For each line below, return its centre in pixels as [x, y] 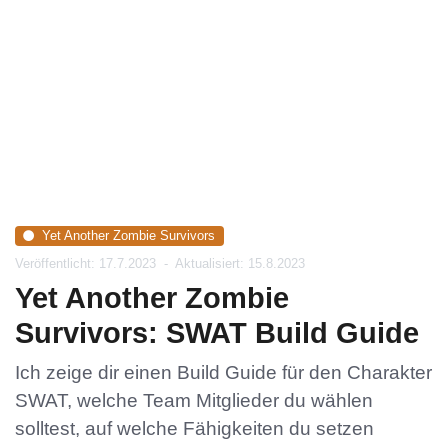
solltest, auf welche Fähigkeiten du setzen [194, 429]
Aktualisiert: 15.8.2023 [240, 264]
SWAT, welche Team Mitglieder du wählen [194, 401]
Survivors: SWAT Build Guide [217, 333]
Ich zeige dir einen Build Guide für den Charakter [223, 373]
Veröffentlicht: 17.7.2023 [87, 264]
